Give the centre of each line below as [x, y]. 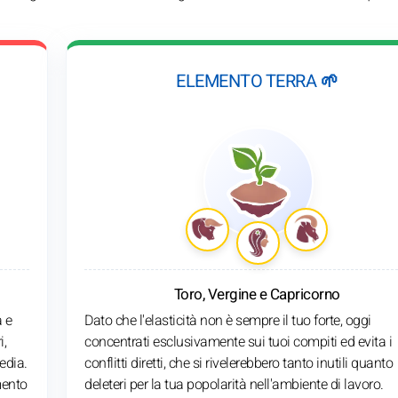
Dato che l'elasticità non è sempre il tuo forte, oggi [228, 320]
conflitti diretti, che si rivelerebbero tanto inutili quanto [239, 363]
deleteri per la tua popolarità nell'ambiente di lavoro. [234, 384]
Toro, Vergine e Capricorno [257, 294]
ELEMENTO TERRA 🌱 [257, 81]
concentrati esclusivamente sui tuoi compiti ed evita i [238, 342]
